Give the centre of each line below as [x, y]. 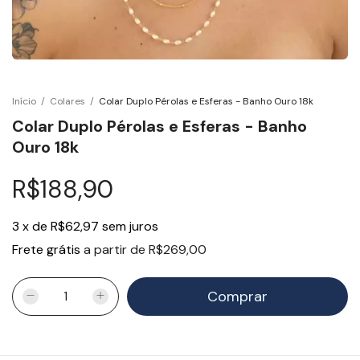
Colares [67, 101]
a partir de [116, 249]
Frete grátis [46, 249]
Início [24, 101]
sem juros [130, 226]
